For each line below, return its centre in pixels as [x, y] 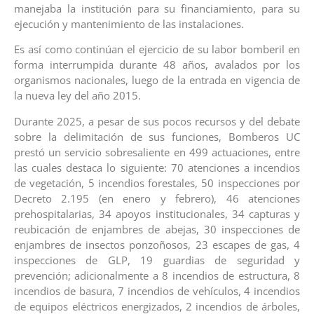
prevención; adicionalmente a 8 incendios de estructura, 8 [157, 275]
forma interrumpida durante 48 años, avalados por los [157, 65]
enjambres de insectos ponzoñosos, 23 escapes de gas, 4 [157, 244]
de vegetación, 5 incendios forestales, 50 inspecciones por [157, 183]
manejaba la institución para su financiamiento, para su [157, 9]
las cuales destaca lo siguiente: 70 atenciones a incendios [157, 167]
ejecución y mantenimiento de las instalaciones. [129, 24]
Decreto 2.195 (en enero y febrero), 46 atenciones [157, 198]
